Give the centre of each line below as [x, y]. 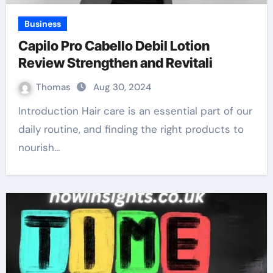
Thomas [54, 87]
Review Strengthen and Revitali [115, 63]
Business [42, 24]
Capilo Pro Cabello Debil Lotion [114, 46]
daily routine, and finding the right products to [131, 129]
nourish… [39, 147]
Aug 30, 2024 [122, 87]
